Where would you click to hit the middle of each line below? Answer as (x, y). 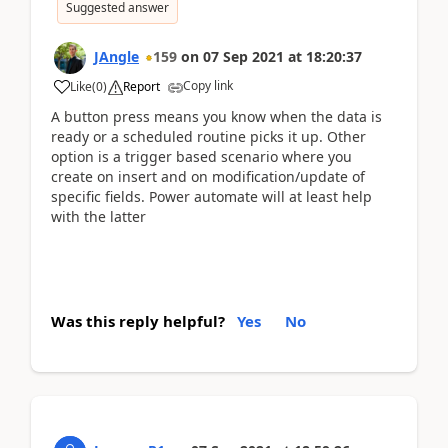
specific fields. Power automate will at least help (211, 196)
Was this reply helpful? (138, 320)
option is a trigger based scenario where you (201, 156)
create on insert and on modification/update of (208, 176)
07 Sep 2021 (243, 56)
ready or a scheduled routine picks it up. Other (208, 136)
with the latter (98, 216)
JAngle (116, 56)
